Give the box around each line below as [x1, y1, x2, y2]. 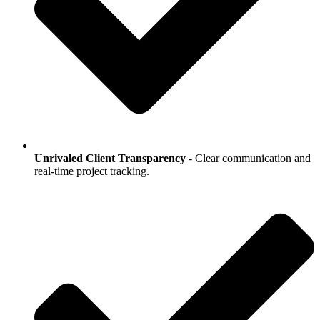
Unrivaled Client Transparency [34, 151, 186, 164]
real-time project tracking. [34, 164, 149, 177]
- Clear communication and [186, 151, 311, 164]
